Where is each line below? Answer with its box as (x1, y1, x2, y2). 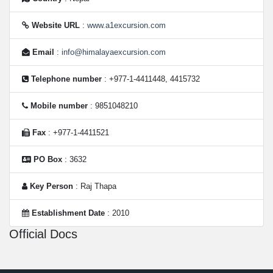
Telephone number (31, 74, 102, 83)
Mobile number (30, 101, 88, 110)
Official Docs (9, 227, 77, 241)
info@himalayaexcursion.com (62, 48, 166, 57)
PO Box (34, 155, 62, 164)
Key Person (30, 182, 73, 191)
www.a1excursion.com (87, 21, 166, 30)
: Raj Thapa (73, 182, 116, 191)
